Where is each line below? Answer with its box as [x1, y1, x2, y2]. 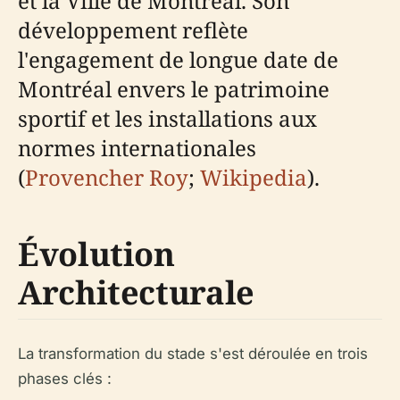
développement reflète [18, 15, 248, 46]
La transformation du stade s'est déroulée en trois [18, 345, 368, 363]
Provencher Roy [25, 162, 188, 193]
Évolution [18, 232, 175, 277]
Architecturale [18, 271, 254, 315]
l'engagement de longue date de [18, 45, 338, 75]
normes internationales [18, 133, 256, 163]
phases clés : [18, 370, 112, 388]
